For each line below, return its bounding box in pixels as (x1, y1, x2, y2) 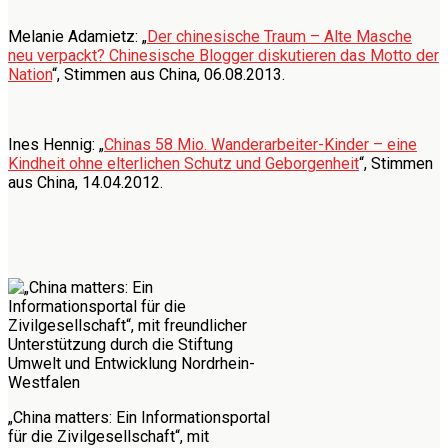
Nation (8, 64, 52, 84)
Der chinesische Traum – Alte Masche (147, 26, 412, 46)
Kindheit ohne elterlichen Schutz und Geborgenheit (8, 153, 359, 173)
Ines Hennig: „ (8, 134, 104, 154)
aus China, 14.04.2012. (8, 172, 163, 192)
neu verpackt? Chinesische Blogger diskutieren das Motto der (8, 45, 439, 65)
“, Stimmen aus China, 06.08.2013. (52, 64, 285, 84)
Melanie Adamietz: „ (8, 26, 147, 46)
